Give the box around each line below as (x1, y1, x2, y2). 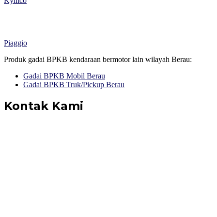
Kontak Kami (4, 99, 83, 113)
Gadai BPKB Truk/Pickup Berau (23, 80, 124, 89)
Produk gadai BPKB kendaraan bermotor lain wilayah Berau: (4, 55, 192, 64)
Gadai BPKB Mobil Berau (23, 72, 105, 80)
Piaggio (4, 39, 27, 47)
